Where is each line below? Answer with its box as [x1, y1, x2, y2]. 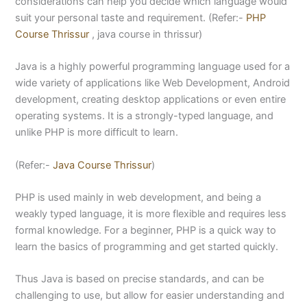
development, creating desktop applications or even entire [15, 93, 286, 106]
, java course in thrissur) [89, 27, 203, 40]
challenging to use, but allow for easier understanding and [15, 289, 285, 302]
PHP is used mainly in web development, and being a [15, 191, 262, 204]
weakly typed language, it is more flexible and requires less [15, 207, 287, 220]
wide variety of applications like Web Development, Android [15, 77, 291, 90]
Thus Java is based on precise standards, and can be [15, 273, 265, 286]
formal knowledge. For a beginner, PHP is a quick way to [15, 223, 277, 236]
